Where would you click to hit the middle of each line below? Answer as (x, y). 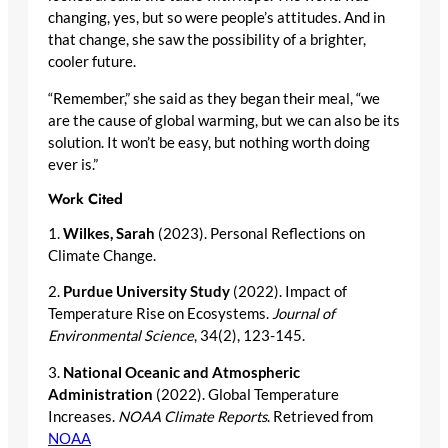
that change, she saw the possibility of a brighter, (207, 40)
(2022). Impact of (288, 292)
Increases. (83, 416)
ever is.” (73, 164)
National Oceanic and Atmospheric (181, 372)
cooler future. (92, 62)
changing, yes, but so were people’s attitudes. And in (216, 18)
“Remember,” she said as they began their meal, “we (214, 98)
